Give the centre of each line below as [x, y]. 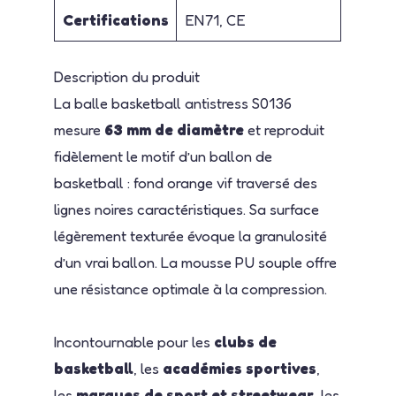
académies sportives [240, 368]
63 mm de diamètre [175, 130]
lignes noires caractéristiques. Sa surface [187, 209]
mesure [80, 130]
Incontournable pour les [134, 341]
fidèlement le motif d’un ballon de [164, 156]
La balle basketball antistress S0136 [173, 103]
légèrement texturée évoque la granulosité [191, 236]
